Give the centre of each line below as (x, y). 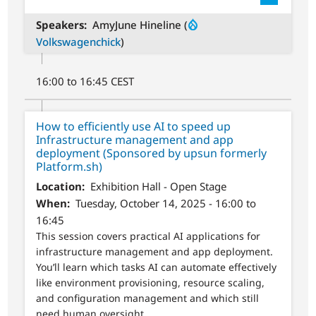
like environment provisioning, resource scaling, (151, 283)
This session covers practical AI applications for (148, 236)
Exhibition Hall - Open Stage (158, 187)
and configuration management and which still (148, 298)
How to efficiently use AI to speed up (134, 126)
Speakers (60, 25)
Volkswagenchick (79, 42)
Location (59, 187)
